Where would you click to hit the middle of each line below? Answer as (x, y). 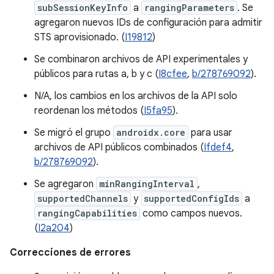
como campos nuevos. (191, 213)
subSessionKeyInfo (83, 8)
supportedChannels (83, 198)
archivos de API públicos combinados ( (119, 147)
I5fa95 (158, 111)
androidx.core (151, 132)
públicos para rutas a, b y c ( (96, 74)
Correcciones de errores (70, 253)
